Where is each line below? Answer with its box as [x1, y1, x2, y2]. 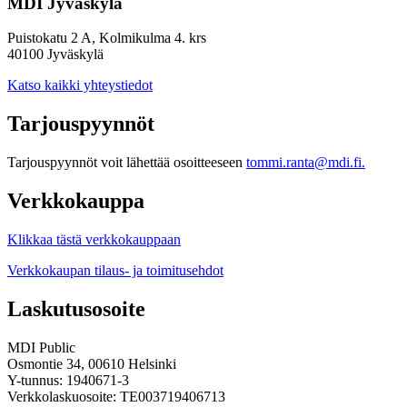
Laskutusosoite [7, 296, 145, 321]
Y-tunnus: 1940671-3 [7, 372, 129, 388]
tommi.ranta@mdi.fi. [246, 154, 365, 171]
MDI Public [7, 339, 75, 355]
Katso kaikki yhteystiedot [7, 77, 153, 94]
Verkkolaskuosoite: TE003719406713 [7, 388, 225, 404]
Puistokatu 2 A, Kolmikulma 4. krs [7, 30, 206, 46]
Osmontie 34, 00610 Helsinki [7, 355, 176, 372]
